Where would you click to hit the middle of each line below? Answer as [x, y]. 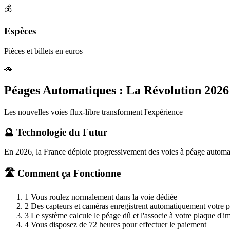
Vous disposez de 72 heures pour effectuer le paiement [119, 224]
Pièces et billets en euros [43, 51]
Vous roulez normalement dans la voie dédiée [104, 197]
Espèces [20, 31]
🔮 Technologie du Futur [56, 132]
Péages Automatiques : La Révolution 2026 [117, 90]
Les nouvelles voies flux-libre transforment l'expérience [93, 112]
